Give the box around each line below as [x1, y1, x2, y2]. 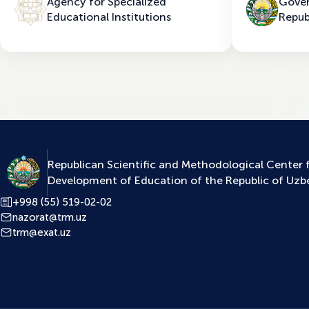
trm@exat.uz [12, 226, 71, 239]
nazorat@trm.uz [12, 210, 87, 223]
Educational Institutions [47, 10, 171, 23]
